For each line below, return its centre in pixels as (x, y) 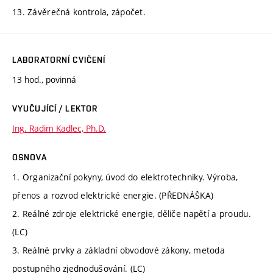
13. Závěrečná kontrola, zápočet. (80, 12)
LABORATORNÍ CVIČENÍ (59, 59)
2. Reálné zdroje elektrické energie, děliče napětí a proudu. (132, 213)
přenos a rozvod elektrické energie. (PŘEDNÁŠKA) (113, 195)
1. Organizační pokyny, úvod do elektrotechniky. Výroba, (125, 177)
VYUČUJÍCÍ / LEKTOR (55, 108)
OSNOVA (30, 157)
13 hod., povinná (44, 79)
